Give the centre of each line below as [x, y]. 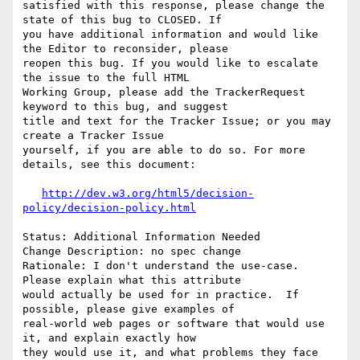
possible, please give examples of [129, 309]
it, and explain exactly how [109, 338]
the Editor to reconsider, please [125, 49]
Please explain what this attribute [132, 280]
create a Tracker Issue [93, 136]
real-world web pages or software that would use [174, 324]
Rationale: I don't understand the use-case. [161, 266]
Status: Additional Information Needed [141, 237]
